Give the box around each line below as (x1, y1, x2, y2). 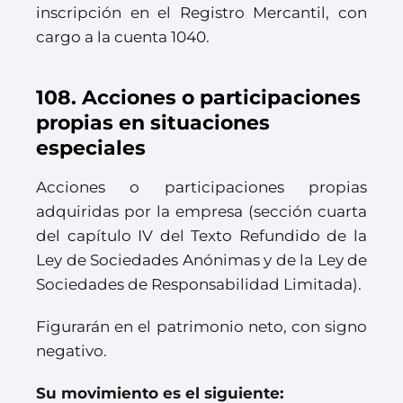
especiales (36, 136, 146, 161)
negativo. (36, 342, 107, 361)
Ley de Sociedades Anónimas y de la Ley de (36, 251, 367, 270)
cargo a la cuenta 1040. (36, 28, 210, 47)
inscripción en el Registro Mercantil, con (36, 4, 367, 22)
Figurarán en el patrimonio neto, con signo (36, 318, 367, 336)
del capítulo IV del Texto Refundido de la (36, 227, 367, 246)
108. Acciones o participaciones (36, 85, 361, 111)
